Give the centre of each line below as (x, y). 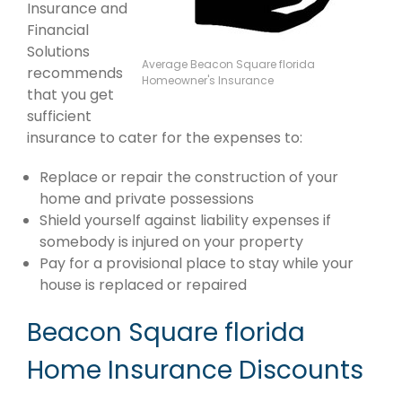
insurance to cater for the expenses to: (165, 138)
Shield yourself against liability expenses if (185, 221)
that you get (70, 95)
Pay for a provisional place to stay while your (197, 264)
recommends (75, 74)
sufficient (59, 117)
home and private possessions (147, 199)
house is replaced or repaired (143, 285)
